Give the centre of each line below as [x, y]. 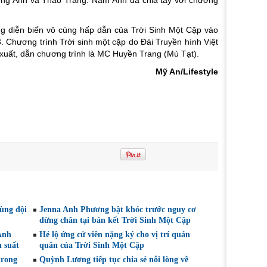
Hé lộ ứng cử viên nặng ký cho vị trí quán [115, 234]
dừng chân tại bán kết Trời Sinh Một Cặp [115, 220]
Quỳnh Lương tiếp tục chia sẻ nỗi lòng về [114, 259]
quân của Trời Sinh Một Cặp [92, 245]
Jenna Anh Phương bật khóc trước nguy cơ [118, 209]
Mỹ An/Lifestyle [187, 71]
